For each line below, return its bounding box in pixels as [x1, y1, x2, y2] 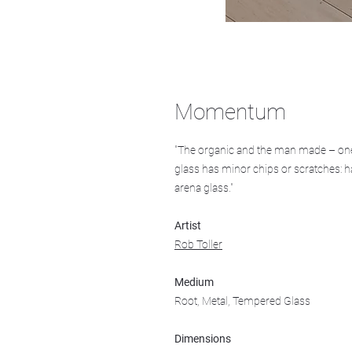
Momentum [174, 99, 286, 125]
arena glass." [174, 181, 233, 194]
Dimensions [174, 332, 231, 345]
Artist [174, 219, 201, 232]
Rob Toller [174, 238, 222, 251]
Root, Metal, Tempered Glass [174, 295, 310, 307]
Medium [174, 276, 214, 288]
